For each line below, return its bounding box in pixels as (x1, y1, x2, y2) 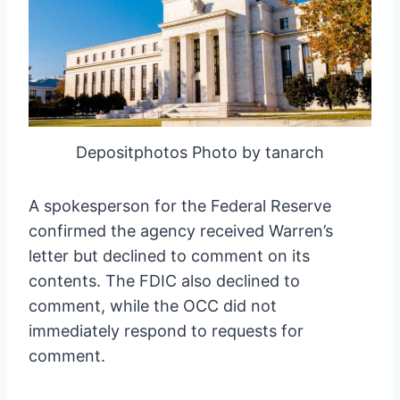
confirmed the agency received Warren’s (29, 221, 333, 240)
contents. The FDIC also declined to (29, 271, 300, 290)
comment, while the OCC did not (29, 296, 277, 315)
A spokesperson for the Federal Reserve (29, 196, 331, 215)
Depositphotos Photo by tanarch (76, 142, 324, 162)
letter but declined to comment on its (29, 246, 310, 265)
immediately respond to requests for (29, 321, 304, 340)
